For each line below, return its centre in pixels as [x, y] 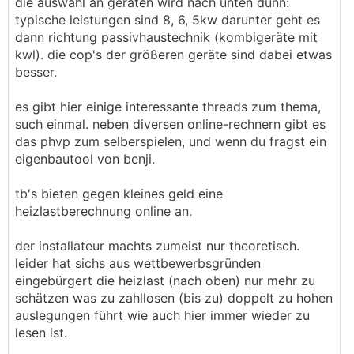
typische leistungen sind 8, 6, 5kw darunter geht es [168, 20]
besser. [36, 72]
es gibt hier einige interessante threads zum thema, [168, 107]
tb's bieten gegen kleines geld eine [119, 194]
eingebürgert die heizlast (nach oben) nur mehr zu [165, 281]
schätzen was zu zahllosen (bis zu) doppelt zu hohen [174, 298]
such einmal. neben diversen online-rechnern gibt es [170, 124]
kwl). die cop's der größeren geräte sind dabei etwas [173, 55]
